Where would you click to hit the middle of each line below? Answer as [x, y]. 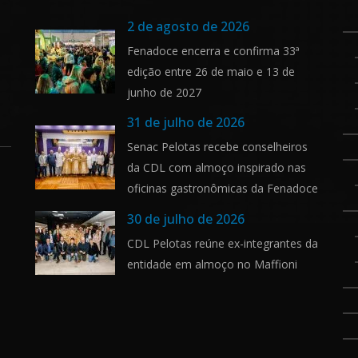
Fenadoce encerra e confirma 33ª [213, 51]
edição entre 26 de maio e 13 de [211, 72]
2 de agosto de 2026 [188, 26]
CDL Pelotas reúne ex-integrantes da [223, 243]
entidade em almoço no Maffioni [212, 264]
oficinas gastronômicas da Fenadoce [223, 188]
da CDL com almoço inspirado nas [217, 167]
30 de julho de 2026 [186, 219]
